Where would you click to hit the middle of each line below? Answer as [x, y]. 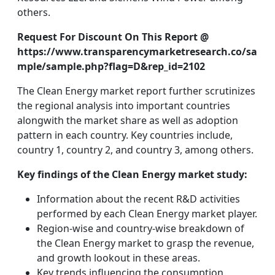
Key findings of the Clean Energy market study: [132, 174]
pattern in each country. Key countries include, [125, 135]
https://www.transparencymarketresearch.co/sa [137, 52]
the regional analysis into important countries [124, 106]
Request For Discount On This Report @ [113, 37]
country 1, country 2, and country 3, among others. [135, 150]
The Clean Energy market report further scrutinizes [136, 91]
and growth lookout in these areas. [118, 258]
